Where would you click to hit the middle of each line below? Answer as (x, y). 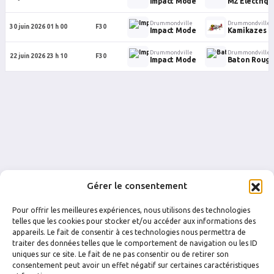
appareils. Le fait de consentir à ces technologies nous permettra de (129, 232)
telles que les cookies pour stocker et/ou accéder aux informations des (134, 221)
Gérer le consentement (137, 186)
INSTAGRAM (117, 255)
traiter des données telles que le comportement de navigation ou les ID (135, 243)
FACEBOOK (40, 255)
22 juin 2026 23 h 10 (38, 56)
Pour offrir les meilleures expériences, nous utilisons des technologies (131, 210)
